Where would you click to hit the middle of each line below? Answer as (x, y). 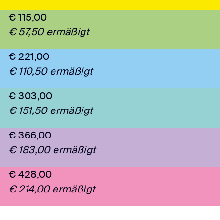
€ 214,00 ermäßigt (52, 189)
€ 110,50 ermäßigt (51, 71)
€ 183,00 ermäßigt (52, 150)
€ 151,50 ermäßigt (51, 111)
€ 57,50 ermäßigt (49, 32)
